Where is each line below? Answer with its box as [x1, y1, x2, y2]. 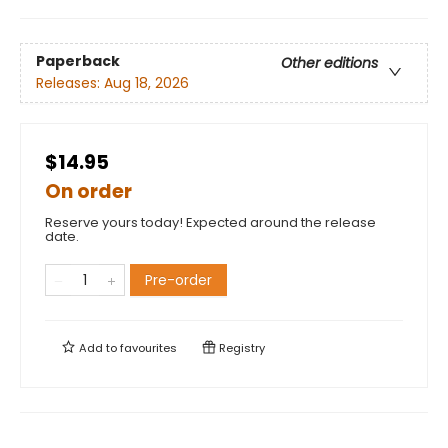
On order [45, 178, 132, 205]
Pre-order [145, 270, 212, 290]
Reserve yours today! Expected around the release [45, 213, 376, 232]
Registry [216, 340, 265, 356]
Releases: [36, 73, 104, 94]
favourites [120, 340, 177, 356]
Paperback [36, 51, 120, 72]
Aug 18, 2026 [104, 73, 189, 94]
